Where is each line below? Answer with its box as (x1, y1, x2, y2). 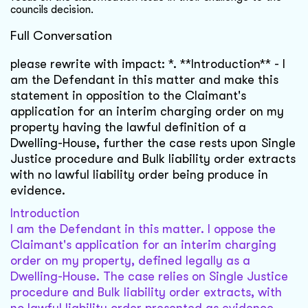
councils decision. (10, 3, 93, 16)
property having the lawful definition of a (10, 120, 246, 135)
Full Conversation (10, 28, 112, 44)
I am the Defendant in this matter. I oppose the (10, 222, 276, 236)
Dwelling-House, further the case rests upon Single (10, 136, 296, 151)
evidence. (10, 184, 65, 198)
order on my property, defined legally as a (10, 254, 250, 268)
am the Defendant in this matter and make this (10, 73, 278, 87)
